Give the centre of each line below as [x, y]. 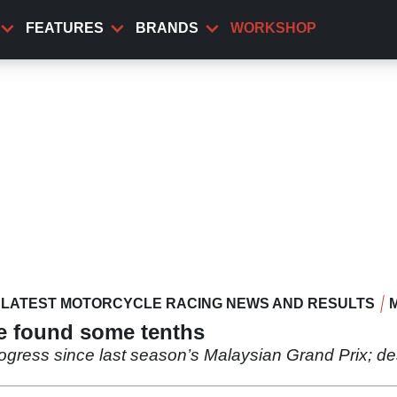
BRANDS [167, 28]
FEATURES [65, 28]
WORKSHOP [273, 28]
